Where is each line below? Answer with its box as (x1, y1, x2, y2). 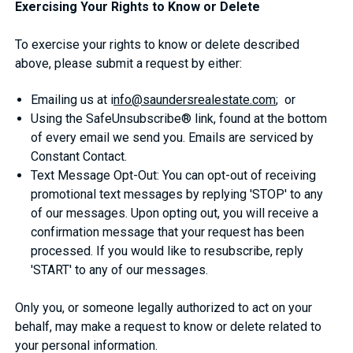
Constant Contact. (31, 148, 128, 164)
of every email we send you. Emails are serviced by (31, 129, 314, 145)
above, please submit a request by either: (15, 55, 246, 71)
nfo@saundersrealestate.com (113, 91, 277, 107)
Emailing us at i (31, 91, 114, 107)
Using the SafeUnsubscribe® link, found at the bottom (31, 110, 328, 126)
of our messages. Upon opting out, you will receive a (31, 205, 319, 221)
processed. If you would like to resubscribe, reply (31, 243, 304, 258)
